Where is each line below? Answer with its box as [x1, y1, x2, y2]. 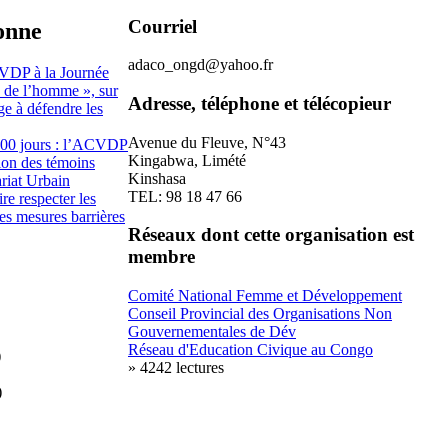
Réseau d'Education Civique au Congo [128, 341, 373, 359]
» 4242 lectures [128, 359, 224, 377]
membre [128, 246, 195, 268]
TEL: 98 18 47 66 [128, 187, 242, 205]
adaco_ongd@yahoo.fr [128, 56, 273, 74]
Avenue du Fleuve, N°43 [128, 133, 286, 151]
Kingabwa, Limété [128, 151, 246, 169]
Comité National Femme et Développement [128, 287, 402, 305]
